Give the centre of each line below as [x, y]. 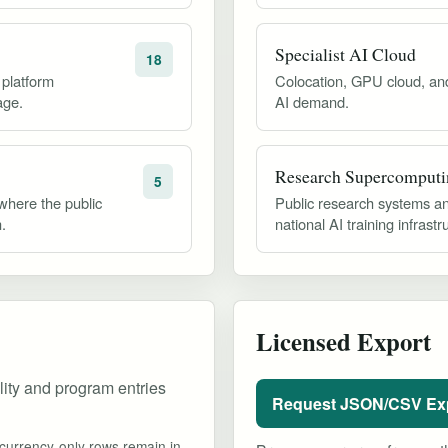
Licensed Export [343, 340]
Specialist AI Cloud [345, 53]
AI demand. [312, 101]
